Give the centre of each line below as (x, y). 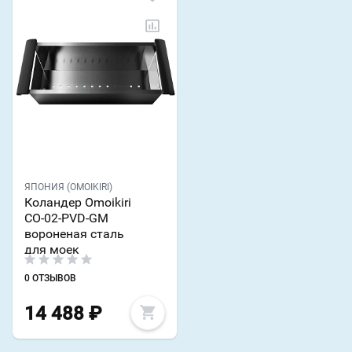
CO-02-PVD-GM (66, 218)
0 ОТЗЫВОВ (50, 278)
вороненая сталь (74, 233)
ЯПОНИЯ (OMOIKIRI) (68, 187)
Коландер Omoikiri (78, 202)
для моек (52, 249)
